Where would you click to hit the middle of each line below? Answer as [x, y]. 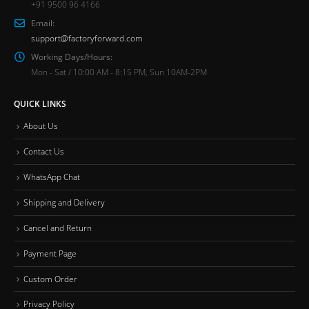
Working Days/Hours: [72, 56]
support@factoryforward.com [87, 38]
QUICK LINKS [40, 104]
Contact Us [44, 151]
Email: [43, 22]
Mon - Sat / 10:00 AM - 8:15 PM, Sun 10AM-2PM [119, 71]
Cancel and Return [58, 227]
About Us [41, 126]
